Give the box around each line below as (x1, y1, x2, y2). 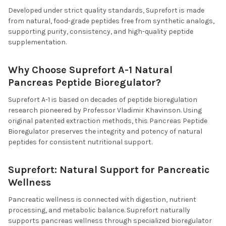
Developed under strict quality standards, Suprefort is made (8, 6, 204, 15)
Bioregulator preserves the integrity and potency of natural (8, 127, 202, 136)
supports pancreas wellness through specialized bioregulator (8, 216, 212, 225)
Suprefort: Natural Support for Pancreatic (8, 163, 209, 176)
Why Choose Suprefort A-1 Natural (8, 64, 173, 76)
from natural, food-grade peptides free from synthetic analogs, (8, 16, 214, 25)
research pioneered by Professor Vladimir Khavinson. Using (8, 105, 202, 115)
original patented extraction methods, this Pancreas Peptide (8, 116, 207, 125)
